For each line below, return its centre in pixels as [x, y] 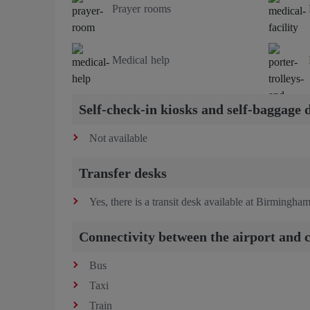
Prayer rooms [142, 8]
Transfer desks [123, 173]
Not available [118, 138]
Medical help [141, 60]
